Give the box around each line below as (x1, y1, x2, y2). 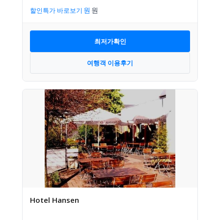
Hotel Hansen (30, 195, 79, 205)
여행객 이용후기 (87, 58, 133, 67)
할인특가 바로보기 (30, 6, 82, 15)
